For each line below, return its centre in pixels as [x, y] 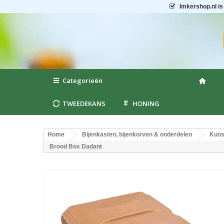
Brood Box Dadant [76, 146]
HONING [146, 103]
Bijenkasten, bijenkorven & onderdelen [137, 134]
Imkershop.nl [198, 6]
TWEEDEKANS [84, 103]
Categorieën [83, 80]
